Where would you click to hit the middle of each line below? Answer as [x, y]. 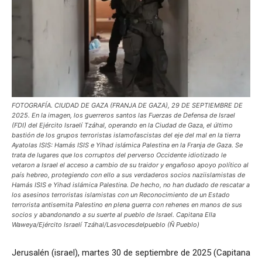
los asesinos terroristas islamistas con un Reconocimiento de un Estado [121, 194]
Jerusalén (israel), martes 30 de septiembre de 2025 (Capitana [131, 252]
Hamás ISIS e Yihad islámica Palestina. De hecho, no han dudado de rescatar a [131, 185]
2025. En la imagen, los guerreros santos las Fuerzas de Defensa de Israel [123, 115]
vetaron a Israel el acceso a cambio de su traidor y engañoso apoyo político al [130, 165]
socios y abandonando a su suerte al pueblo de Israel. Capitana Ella [114, 214]
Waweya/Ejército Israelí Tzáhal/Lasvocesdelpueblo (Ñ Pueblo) [106, 224]
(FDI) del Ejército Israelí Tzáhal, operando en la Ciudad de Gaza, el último [122, 125]
